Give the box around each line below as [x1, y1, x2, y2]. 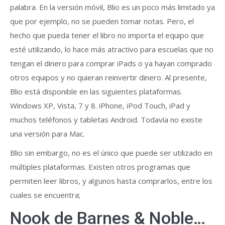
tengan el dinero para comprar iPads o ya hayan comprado [10, 58, 212, 68]
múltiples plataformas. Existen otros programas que [10, 162, 190, 172]
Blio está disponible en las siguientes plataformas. [10, 86, 182, 96]
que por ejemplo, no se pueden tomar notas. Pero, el [10, 16, 194, 26]
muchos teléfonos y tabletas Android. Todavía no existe [10, 115, 202, 125]
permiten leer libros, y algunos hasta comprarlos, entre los [10, 176, 212, 186]
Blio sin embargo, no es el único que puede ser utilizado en [10, 148, 212, 158]
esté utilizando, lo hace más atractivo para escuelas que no [10, 44, 213, 54]
